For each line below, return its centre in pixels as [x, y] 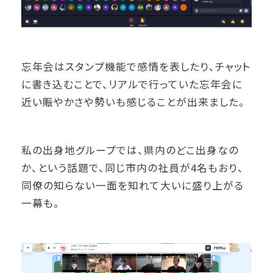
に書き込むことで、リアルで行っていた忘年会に [132, 84]
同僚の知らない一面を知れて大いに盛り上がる [133, 186]
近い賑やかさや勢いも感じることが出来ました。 [133, 102]
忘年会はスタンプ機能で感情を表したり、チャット [136, 67]
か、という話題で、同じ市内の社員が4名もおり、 [133, 168]
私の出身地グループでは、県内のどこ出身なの [130, 150]
